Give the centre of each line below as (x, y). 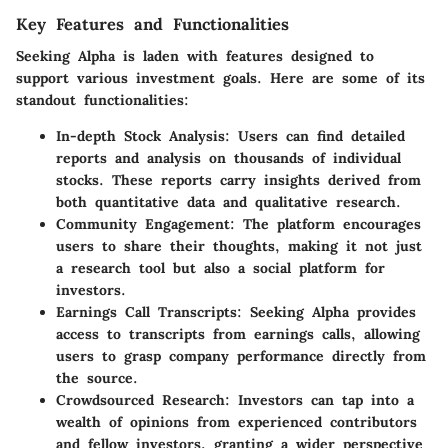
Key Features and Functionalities (152, 24)
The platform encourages (328, 224)
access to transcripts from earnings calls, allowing (238, 334)
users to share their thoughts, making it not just (239, 246)
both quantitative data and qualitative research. (228, 202)
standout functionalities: (102, 100)
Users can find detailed (317, 136)
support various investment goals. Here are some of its (220, 78)
